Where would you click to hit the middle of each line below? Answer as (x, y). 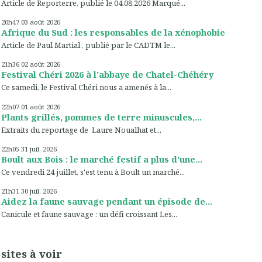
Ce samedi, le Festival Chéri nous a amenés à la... (86, 87)
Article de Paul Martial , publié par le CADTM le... (88, 45)
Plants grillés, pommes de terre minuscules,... (101, 117)
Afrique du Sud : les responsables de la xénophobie (113, 32)
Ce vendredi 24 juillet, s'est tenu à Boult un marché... (93, 172)
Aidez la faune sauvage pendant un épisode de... (107, 201)
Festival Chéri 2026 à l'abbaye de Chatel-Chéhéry (107, 75)
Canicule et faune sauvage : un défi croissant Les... (89, 214)
